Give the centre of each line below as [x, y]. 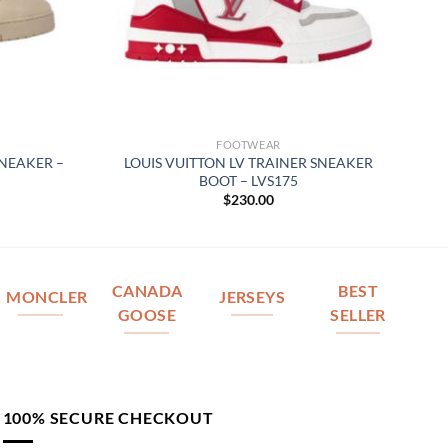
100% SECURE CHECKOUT [108, 417]
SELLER [358, 315]
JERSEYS [252, 297]
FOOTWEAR [248, 145]
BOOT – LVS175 [248, 180]
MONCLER [46, 297]
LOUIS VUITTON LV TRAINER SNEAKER [248, 162]
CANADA [147, 291]
